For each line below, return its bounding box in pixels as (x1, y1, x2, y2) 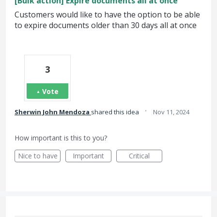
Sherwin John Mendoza (15, 108, 90, 116)
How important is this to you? (15, 133, 107, 142)
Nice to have (17, 151, 58, 160)
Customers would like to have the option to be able (15, 9, 200, 20)
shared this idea (91, 108, 140, 116)
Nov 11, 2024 (153, 108, 189, 116)
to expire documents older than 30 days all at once (15, 20, 197, 31)
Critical (129, 151, 150, 160)
